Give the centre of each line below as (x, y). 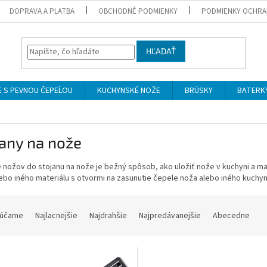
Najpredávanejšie (170, 215)
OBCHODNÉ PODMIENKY (138, 11)
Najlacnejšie (56, 215)
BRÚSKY (199, 91)
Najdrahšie (108, 215)
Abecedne (231, 215)
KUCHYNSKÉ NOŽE (129, 91)
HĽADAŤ (161, 51)
